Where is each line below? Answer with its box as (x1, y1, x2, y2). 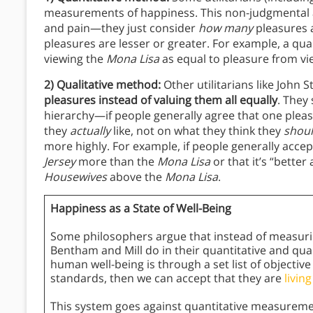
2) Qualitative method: (44, 76, 161, 92)
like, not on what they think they (110, 122, 284, 138)
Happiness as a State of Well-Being (50, 200, 231, 216)
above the (107, 168, 165, 184)
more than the (78, 153, 157, 169)
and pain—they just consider (44, 20, 198, 36)
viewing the (44, 50, 106, 66)
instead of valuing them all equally (99, 92, 277, 108)
